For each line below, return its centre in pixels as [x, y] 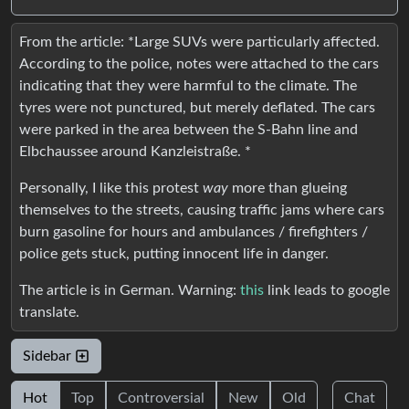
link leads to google [327, 290]
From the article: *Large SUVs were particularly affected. [199, 42]
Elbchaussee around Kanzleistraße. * [135, 152]
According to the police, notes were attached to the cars [199, 64]
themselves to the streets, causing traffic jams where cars [202, 210]
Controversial [161, 398]
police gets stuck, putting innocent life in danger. [174, 254]
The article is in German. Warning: [130, 290]
